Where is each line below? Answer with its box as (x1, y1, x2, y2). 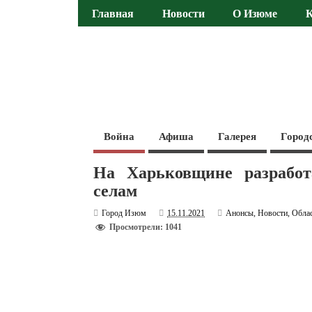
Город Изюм (102, 208, 147, 218)
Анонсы (226, 208, 254, 218)
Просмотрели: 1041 (109, 222, 182, 233)
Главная (92, 8, 134, 21)
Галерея (218, 130, 257, 142)
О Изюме (233, 8, 278, 21)
